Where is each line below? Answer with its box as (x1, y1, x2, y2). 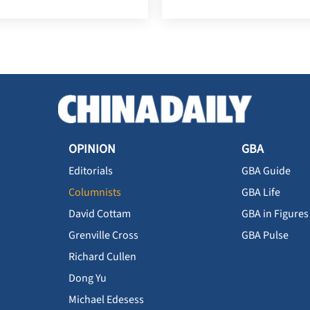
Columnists (69, 185, 121, 201)
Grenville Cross (69, 228, 138, 244)
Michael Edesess (69, 292, 144, 308)
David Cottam (69, 206, 131, 222)
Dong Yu (69, 271, 107, 286)
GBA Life (241, 185, 280, 201)
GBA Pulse (241, 228, 289, 244)
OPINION (69, 140, 116, 158)
